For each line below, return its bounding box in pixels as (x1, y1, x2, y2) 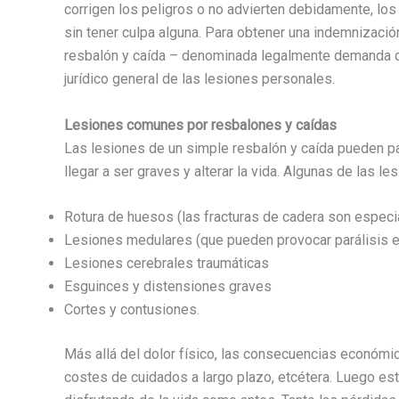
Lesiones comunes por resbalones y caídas (64, 116, 337, 134)
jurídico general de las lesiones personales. (64, 70, 335, 88)
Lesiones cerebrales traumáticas (64, 255, 269, 273)
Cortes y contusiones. (64, 301, 199, 319)
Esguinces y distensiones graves (64, 278, 272, 296)
